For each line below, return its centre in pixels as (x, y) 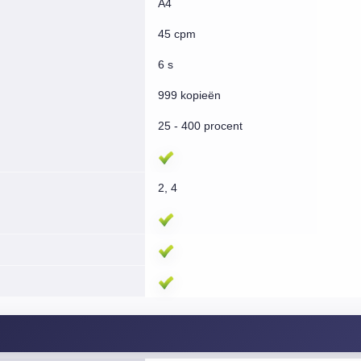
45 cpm (176, 34)
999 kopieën (189, 95)
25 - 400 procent (200, 126)
